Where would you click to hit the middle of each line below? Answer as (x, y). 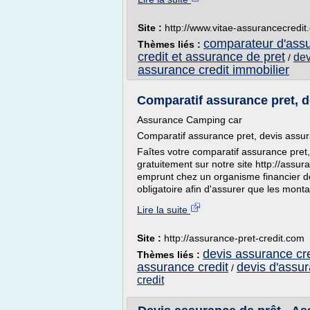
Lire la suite (164, 210)
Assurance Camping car (190, 120)
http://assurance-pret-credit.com (234, 238)
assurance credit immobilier (213, 70)
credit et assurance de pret (211, 57)
